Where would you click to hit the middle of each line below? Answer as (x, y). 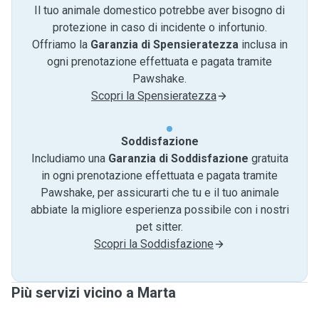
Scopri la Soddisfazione (154, 244)
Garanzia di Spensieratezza (164, 45)
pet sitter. (159, 227)
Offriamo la (61, 45)
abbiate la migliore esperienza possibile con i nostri (159, 210)
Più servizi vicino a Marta (94, 293)
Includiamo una (69, 158)
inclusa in (263, 45)
